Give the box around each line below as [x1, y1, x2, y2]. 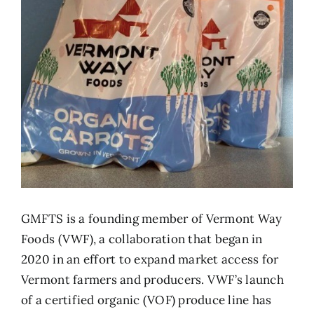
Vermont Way [205, 211, 282, 226]
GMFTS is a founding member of [20, 211, 206, 226]
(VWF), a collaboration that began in [55, 231, 263, 247]
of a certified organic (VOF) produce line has [20, 292, 272, 308]
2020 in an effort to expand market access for [20, 252, 279, 267]
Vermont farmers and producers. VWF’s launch [20, 272, 284, 287]
